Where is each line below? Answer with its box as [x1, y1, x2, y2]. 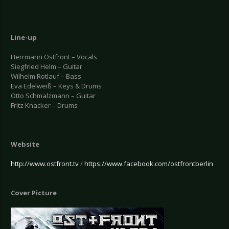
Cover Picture [11, 188, 57, 198]
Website [11, 140, 39, 149]
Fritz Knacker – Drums [11, 101, 78, 110]
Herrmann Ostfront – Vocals [11, 52, 97, 62]
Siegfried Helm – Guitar [11, 62, 82, 72]
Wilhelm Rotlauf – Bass [11, 72, 81, 81]
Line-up [11, 33, 37, 42]
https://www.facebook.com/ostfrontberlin [84, 159, 213, 169]
